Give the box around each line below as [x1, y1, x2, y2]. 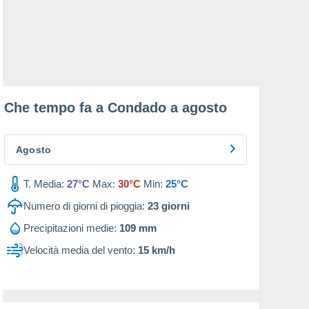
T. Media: [23, 178, 64, 190]
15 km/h [138, 244, 175, 256]
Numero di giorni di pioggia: [23, 200, 145, 212]
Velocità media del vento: [23, 244, 135, 256]
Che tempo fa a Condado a [4, 100, 182, 115]
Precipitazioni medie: [23, 222, 117, 234]
